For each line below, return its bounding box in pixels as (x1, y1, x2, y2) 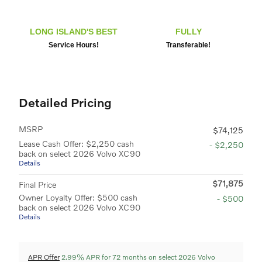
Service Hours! (49, 41, 99, 50)
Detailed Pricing (19, 95, 112, 109)
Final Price (19, 180, 56, 189)
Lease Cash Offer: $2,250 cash (19, 139, 134, 149)
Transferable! (166, 41, 211, 50)
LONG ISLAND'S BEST (30, 27, 118, 37)
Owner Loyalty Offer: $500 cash (19, 192, 137, 202)
